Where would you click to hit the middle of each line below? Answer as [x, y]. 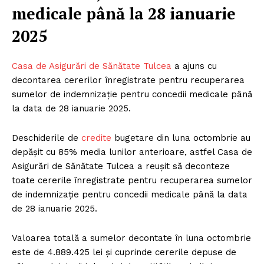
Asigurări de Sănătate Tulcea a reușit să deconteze [121, 166]
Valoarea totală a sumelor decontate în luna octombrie [131, 238]
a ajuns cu [196, 66]
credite [98, 138]
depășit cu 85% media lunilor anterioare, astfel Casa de [132, 152]
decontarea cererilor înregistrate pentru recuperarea [128, 80]
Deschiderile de [47, 138]
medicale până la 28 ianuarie [124, 13]
